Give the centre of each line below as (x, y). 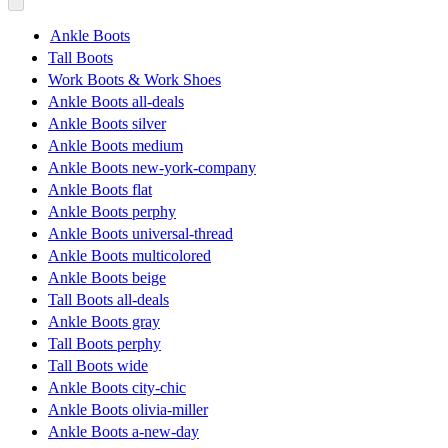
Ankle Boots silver (107, 123)
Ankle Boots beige (107, 277)
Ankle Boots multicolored (129, 255)
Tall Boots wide (98, 365)
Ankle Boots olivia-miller (128, 409)
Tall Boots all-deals (108, 299)
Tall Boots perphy (104, 343)
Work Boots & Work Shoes (134, 79)
